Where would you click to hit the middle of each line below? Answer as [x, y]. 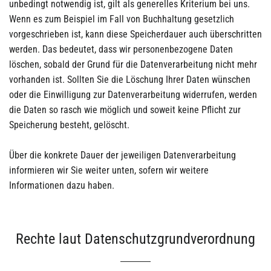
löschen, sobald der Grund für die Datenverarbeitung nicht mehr [133, 64]
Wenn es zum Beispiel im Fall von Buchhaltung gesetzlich [122, 19]
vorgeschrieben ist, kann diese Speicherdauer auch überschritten [135, 34]
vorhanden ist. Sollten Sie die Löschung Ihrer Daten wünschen [130, 80]
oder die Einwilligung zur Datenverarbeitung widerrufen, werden [133, 95]
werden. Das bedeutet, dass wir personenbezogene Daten [121, 49]
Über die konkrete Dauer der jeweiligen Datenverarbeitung [122, 155]
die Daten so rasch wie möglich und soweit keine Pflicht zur [125, 110]
